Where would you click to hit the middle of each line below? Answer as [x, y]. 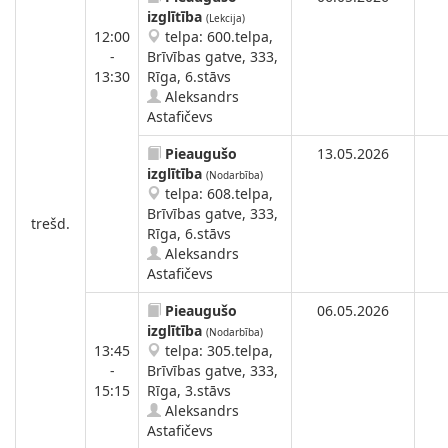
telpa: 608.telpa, [217, 193]
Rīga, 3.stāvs [189, 390]
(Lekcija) [225, 18]
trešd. [50, 223]
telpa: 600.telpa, [217, 36]
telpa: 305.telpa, [217, 350]
